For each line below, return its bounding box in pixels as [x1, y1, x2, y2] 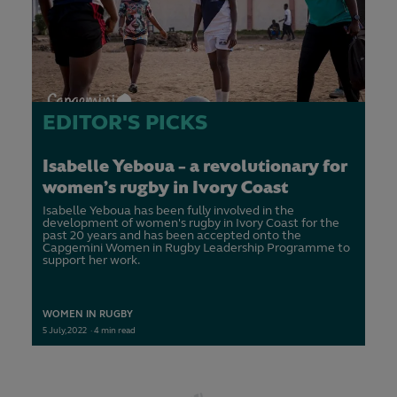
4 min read [94, 325, 136, 337]
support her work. [43, 253, 140, 269]
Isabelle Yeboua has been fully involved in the [43, 203, 294, 219]
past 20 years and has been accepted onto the [43, 228, 301, 244]
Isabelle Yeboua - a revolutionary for [43, 156, 347, 176]
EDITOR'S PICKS [43, 110, 207, 136]
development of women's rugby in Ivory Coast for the [43, 215, 339, 231]
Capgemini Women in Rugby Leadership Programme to [43, 240, 350, 256]
